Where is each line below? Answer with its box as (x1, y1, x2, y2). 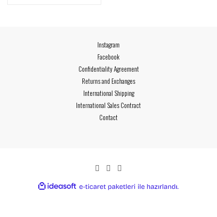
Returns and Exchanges (82, 76, 135, 86)
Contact (99, 112, 118, 122)
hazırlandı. (179, 189, 209, 197)
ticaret (136, 190, 153, 198)
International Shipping (83, 88, 134, 98)
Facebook (97, 52, 120, 62)
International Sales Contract (76, 100, 141, 110)
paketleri (136, 197, 159, 205)
